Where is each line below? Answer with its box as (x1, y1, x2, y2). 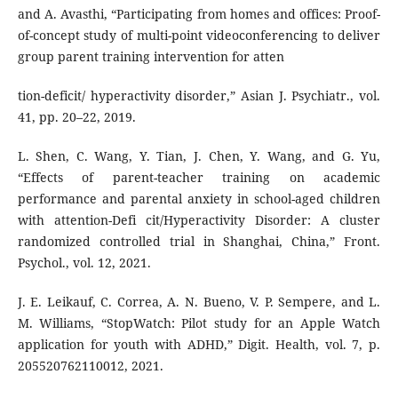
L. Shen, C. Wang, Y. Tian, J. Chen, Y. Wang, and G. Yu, (17, 147, 381, 165)
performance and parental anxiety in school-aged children (17, 190, 381, 208)
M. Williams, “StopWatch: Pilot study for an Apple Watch (17, 314, 381, 332)
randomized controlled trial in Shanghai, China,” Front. (17, 233, 381, 251)
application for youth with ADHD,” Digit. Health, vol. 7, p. (17, 336, 381, 354)
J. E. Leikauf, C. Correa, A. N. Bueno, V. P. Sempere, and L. (17, 293, 381, 311)
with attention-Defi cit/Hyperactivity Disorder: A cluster (17, 211, 381, 229)
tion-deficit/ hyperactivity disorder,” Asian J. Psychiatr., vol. (17, 87, 381, 105)
